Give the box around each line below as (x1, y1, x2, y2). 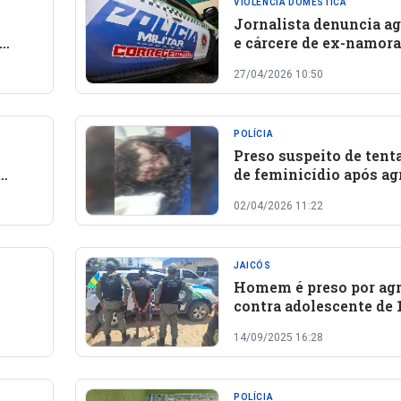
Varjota (234, 202, 287, 221)
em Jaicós (234, 315, 308, 334)
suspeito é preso (234, 52, 352, 71)
